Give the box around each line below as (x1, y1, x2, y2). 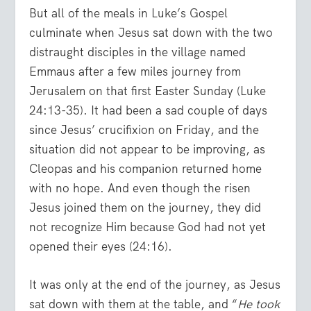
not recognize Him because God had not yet (29, 219, 267, 235)
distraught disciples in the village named (29, 44, 246, 60)
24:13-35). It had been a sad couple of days (29, 103, 268, 119)
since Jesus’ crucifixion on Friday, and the (29, 122, 260, 138)
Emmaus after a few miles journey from (29, 64, 242, 80)
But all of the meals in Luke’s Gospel (29, 6, 228, 22)
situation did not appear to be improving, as (29, 142, 266, 158)
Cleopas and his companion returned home (29, 161, 262, 177)
